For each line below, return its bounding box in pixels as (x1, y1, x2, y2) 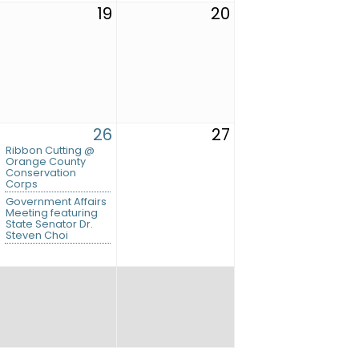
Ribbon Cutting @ (6, 143, 95, 158)
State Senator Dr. (6, 217, 93, 232)
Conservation (6, 166, 76, 180)
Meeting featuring (6, 206, 98, 220)
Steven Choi (6, 228, 68, 243)
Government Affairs (6, 195, 107, 209)
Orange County (6, 155, 86, 169)
